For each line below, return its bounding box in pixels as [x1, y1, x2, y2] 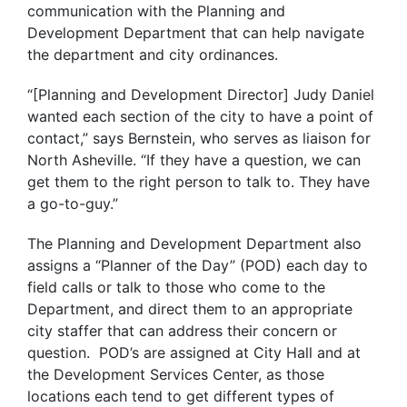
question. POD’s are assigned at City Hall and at [27, 343, 361, 362]
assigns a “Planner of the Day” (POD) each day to [27, 256, 368, 274]
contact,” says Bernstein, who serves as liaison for [27, 129, 371, 147]
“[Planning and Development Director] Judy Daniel [27, 85, 374, 104]
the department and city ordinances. [27, 45, 278, 64]
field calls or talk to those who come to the [27, 278, 325, 296]
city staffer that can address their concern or [27, 322, 337, 340]
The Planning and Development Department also [27, 234, 362, 253]
